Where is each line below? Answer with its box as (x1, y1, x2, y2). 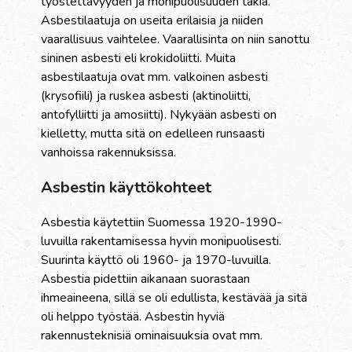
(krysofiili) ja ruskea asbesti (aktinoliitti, (41, 87, 251, 105)
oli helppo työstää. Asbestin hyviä (41, 308, 225, 326)
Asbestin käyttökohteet (41, 177, 212, 199)
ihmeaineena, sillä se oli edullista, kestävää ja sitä (41, 289, 308, 307)
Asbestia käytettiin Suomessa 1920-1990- (41, 214, 283, 232)
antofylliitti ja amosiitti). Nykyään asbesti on (41, 106, 277, 124)
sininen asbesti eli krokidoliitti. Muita (41, 49, 236, 68)
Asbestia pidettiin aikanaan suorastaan (41, 270, 251, 288)
